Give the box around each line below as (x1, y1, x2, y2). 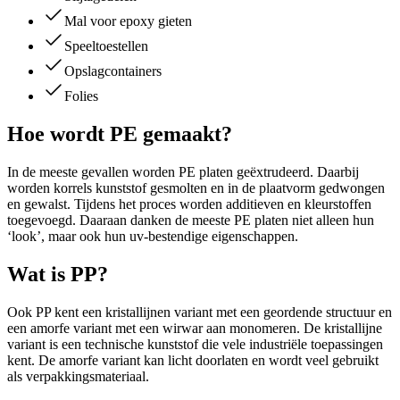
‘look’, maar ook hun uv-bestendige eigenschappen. (7, 228, 298, 244)
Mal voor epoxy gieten (64, 13, 192, 29)
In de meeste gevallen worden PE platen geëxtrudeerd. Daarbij (7, 163, 359, 179)
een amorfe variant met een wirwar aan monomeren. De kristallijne (7, 320, 382, 336)
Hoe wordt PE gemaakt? (7, 121, 232, 146)
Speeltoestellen (64, 38, 148, 54)
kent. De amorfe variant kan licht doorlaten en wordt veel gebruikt (7, 352, 379, 368)
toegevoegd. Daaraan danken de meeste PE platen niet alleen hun (7, 212, 374, 228)
